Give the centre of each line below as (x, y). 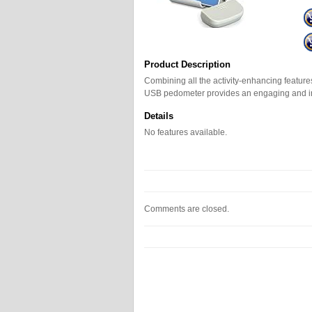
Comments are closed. (187, 209)
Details (159, 116)
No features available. (186, 132)
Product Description (187, 64)
